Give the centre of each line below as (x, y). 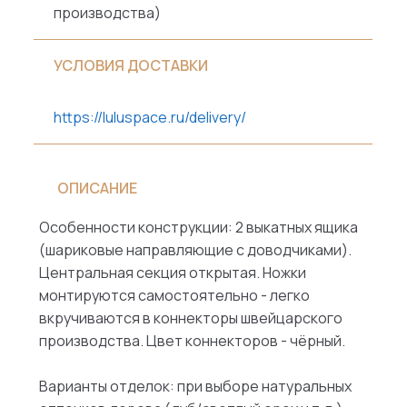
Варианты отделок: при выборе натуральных (195, 386)
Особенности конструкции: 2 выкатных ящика (198, 227)
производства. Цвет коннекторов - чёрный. (192, 340)
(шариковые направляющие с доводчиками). (195, 249)
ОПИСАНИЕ (97, 188)
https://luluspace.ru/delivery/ (150, 118)
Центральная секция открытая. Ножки (172, 272)
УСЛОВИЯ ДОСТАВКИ (131, 66)
